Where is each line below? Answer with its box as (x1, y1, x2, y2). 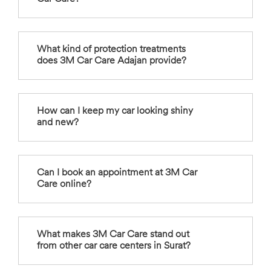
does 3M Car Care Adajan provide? (37, 56, 186, 67)
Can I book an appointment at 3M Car (37, 168, 197, 178)
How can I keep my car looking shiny (37, 106, 193, 117)
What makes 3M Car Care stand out (37, 230, 189, 240)
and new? (37, 118, 79, 128)
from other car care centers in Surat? (37, 241, 191, 252)
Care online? (37, 180, 91, 190)
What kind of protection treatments (37, 45, 186, 55)
